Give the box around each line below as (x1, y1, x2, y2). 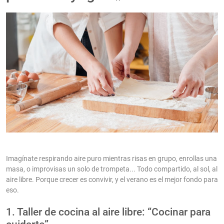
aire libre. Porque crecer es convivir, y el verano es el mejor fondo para (6, 175, 218, 184)
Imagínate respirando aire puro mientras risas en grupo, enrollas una (6, 154, 217, 163)
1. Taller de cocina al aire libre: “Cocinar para (6, 206, 210, 218)
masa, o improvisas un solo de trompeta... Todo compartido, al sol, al (6, 165, 217, 173)
